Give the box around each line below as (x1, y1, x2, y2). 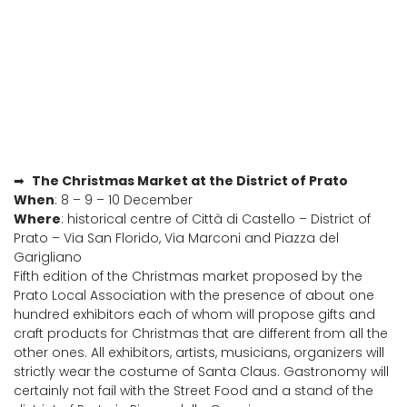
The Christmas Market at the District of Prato (32, 172, 348, 190)
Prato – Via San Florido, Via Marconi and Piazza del (14, 229, 339, 247)
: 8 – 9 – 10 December (55, 191, 193, 209)
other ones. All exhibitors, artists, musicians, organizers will (14, 343, 384, 362)
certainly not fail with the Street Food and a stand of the (14, 382, 373, 400)
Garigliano (14, 248, 82, 266)
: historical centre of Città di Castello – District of (61, 210, 371, 228)
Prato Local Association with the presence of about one (14, 286, 374, 304)
